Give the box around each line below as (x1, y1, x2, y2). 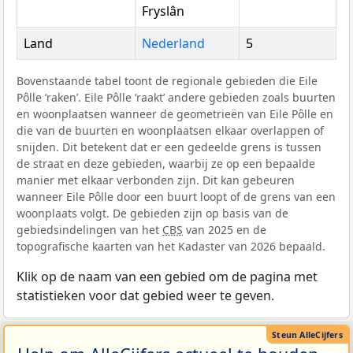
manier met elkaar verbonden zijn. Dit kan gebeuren (17, 173, 295, 188)
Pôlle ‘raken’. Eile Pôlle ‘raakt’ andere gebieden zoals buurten (17, 90, 336, 106)
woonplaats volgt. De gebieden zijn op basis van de (17, 206, 288, 221)
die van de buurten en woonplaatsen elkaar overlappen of (17, 123, 324, 139)
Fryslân (142, 2, 184, 20)
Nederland (142, 35, 205, 53)
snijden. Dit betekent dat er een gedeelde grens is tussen (17, 139, 321, 155)
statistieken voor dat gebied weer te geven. (17, 287, 274, 305)
